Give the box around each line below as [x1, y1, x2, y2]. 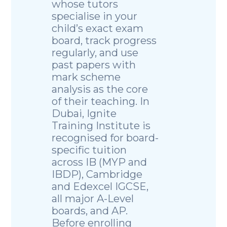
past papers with [52, 59, 136, 71]
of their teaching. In [52, 95, 150, 108]
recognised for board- [52, 132, 159, 144]
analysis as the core [52, 83, 148, 96]
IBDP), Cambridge [52, 168, 143, 181]
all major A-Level [52, 193, 134, 205]
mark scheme [52, 71, 121, 84]
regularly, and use [52, 47, 139, 59]
